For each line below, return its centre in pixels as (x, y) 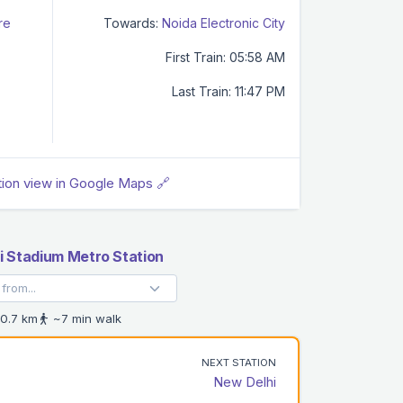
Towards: (131, 22)
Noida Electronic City (224, 22)
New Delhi (245, 381)
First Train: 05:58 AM (225, 57)
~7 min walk (85, 318)
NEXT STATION (239, 362)
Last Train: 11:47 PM (228, 91)
